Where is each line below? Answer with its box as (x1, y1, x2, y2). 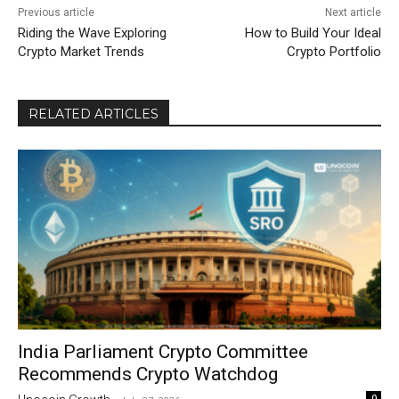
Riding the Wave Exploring (18, 25, 167, 42)
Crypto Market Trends (18, 44, 144, 61)
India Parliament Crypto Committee (18, 340, 308, 362)
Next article (324, 6, 381, 20)
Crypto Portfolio (286, 44, 381, 61)
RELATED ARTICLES (28, 106, 159, 123)
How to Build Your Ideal (244, 25, 381, 42)
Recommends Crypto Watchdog (18, 362, 278, 385)
